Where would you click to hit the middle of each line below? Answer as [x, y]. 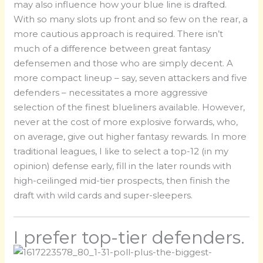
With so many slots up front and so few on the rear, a [131, 19]
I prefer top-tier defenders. [129, 238]
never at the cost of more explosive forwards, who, [126, 122]
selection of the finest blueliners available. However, [129, 107]
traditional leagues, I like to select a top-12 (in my [121, 151]
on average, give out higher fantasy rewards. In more [130, 136]
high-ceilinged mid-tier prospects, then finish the [122, 180]
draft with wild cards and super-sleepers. [103, 195]
